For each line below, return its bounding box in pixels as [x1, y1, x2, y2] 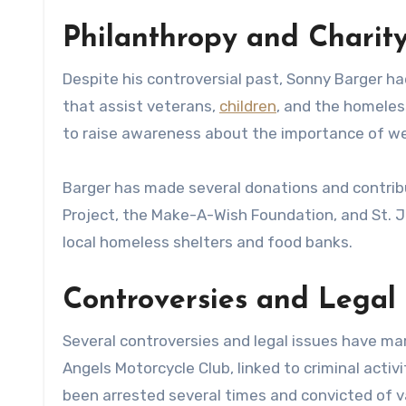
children [219, 96, 276, 115]
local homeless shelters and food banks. [63, 232, 353, 251]
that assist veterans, [63, 96, 219, 115]
